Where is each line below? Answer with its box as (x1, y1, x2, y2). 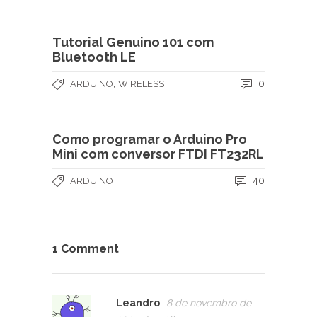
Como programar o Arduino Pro (52, 131, 247, 146)
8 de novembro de (166, 296, 251, 309)
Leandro (116, 296, 160, 309)
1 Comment (52, 241, 119, 255)
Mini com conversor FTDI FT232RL (52, 146, 264, 161)
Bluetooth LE (52, 49, 136, 64)
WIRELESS (118, 78, 164, 89)
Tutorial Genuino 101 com (52, 34, 214, 50)
